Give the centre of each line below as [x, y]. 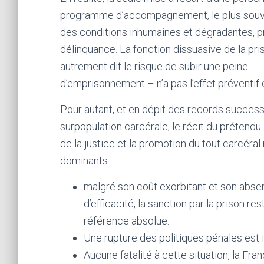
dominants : [86, 161]
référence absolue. [126, 221]
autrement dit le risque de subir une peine [154, 67]
